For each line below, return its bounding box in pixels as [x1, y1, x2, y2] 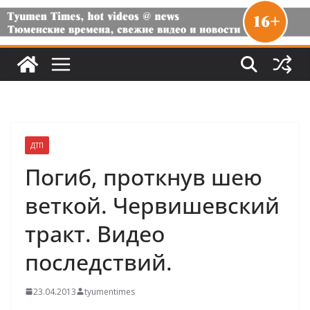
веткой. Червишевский [25, 190, 280, 220]
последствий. [25, 246, 172, 277]
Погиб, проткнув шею [25, 161, 262, 192]
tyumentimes [84, 285, 135, 298]
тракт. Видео [25, 218, 165, 248]
